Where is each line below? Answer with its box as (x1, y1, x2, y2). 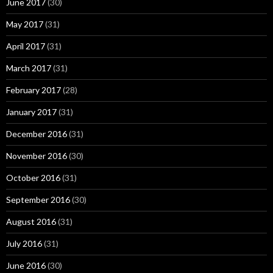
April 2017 (6, 41, 45, 52)
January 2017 (6, 107, 57, 118)
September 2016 (6, 194, 70, 205)
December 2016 (6, 129, 67, 140)
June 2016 (6, 260, 46, 271)
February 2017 (6, 85, 61, 96)
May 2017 (6, 19, 43, 30)
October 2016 (6, 172, 60, 183)
